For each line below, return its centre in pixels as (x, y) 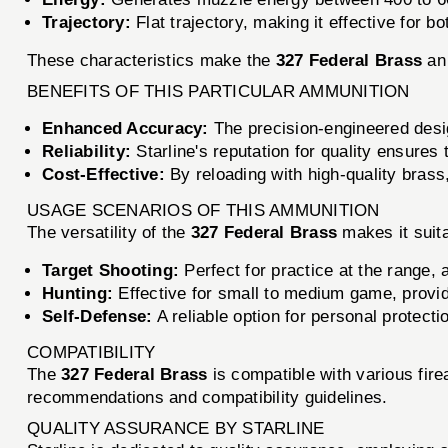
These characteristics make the (151, 60)
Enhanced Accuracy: (125, 128)
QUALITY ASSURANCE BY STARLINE (176, 428)
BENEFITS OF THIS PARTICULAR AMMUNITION (218, 91)
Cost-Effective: (103, 174)
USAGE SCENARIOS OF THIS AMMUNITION (203, 210)
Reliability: (87, 151)
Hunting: (78, 293)
